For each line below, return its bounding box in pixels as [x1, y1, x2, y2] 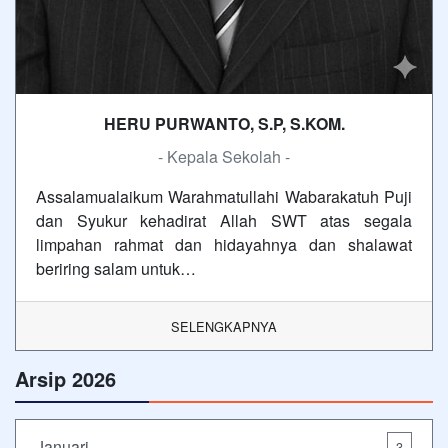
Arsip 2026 [15, 364, 116, 394]
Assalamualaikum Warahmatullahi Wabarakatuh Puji [36, 185, 412, 209]
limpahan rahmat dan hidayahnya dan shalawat [36, 233, 412, 257]
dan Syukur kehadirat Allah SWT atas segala [36, 209, 412, 233]
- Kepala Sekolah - [158, 145, 290, 169]
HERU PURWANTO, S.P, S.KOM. [103, 112, 345, 136]
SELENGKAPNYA [171, 317, 277, 337]
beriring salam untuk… [36, 257, 196, 281]
